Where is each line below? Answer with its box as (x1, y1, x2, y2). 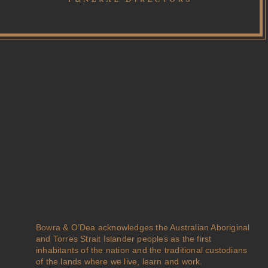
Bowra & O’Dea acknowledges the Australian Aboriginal (36, 223, 250, 232)
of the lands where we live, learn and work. (36, 257, 203, 266)
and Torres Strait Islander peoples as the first (36, 234, 212, 243)
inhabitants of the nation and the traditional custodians (36, 245, 248, 255)
